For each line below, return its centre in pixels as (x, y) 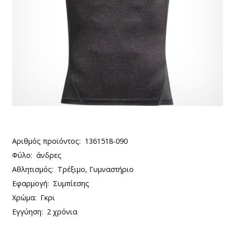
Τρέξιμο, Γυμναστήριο (96, 169)
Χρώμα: (24, 197)
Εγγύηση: (27, 212)
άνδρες (49, 155)
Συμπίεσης (71, 183)
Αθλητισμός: (33, 169)
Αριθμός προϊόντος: (46, 141)
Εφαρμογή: (31, 183)
